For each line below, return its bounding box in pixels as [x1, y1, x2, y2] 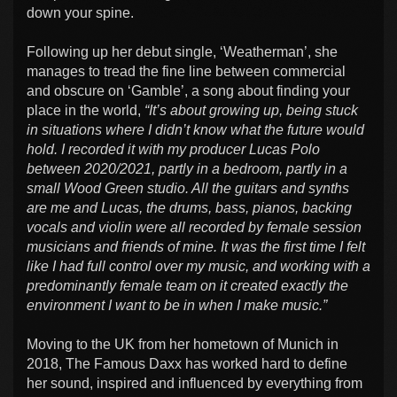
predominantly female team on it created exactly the [27, 277, 348, 293]
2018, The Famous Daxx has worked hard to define [27, 355, 347, 371]
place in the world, [27, 102, 144, 118]
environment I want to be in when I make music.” [27, 297, 327, 313]
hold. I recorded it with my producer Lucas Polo [27, 141, 320, 157]
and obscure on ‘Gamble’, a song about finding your [27, 82, 350, 98]
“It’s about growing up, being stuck [144, 102, 358, 118]
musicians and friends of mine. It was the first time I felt [27, 238, 365, 254]
